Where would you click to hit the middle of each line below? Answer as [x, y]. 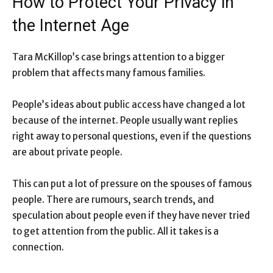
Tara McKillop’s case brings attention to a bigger [119, 57]
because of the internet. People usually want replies [125, 121]
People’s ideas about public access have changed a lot [129, 105]
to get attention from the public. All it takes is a [115, 232]
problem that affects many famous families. [109, 73]
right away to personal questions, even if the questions [132, 136]
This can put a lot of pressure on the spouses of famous [132, 184]
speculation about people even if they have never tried [131, 216]
